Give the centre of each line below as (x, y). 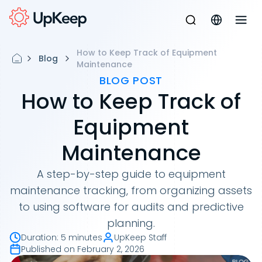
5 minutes (82, 237)
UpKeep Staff (140, 237)
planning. (131, 223)
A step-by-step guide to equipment (131, 174)
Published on (48, 249)
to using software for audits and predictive (131, 207)
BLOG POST (131, 80)
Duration (39, 237)
